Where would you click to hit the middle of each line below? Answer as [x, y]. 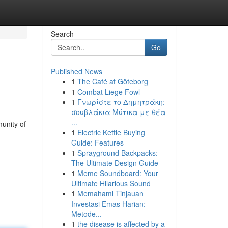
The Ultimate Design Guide [115, 163]
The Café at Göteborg [112, 81]
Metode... [86, 214]
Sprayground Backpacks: [117, 153]
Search [62, 34]
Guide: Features [97, 142]
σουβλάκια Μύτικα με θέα [118, 112]
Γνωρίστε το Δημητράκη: [121, 102]
